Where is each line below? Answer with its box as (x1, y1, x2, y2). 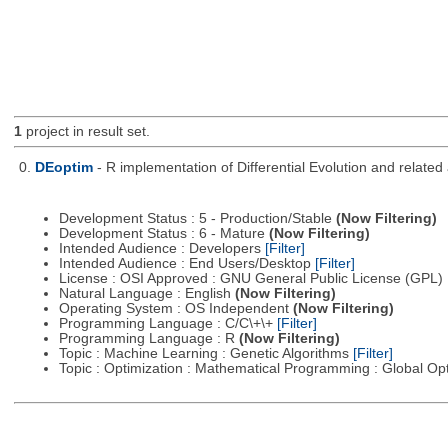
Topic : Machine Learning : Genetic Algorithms (58, 346, 353, 362)
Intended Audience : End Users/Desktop (58, 256, 315, 272)
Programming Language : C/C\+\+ (58, 316, 277, 332)
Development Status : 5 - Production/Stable (58, 211, 336, 227)
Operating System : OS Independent (58, 301, 293, 317)
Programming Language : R (58, 331, 239, 347)
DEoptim (34, 159, 93, 175)
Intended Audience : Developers (58, 241, 265, 257)
